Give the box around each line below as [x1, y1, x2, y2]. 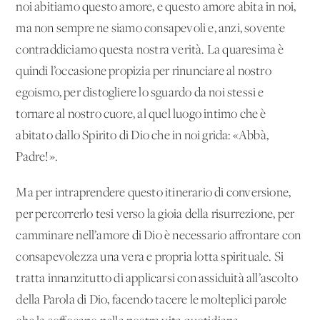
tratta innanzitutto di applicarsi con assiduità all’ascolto [16, 271, 299, 286]
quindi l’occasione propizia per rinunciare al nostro [16, 64, 271, 79]
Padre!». [16, 150, 59, 164]
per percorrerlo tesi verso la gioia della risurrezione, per [16, 207, 295, 221]
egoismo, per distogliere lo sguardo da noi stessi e [16, 86, 264, 100]
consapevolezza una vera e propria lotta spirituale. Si [16, 250, 284, 264]
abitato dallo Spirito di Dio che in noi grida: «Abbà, [16, 129, 269, 143]
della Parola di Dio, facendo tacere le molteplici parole [16, 293, 287, 307]
